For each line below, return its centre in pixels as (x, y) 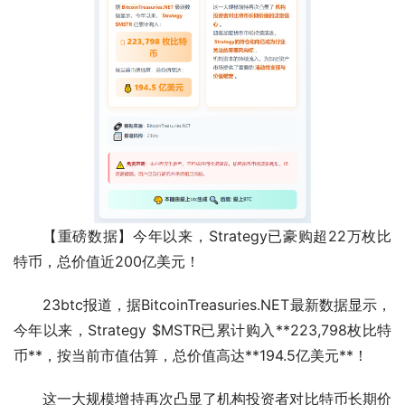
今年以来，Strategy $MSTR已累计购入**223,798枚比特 (202, 330)
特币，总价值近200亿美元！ (107, 262)
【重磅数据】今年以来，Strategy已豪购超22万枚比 (217, 236)
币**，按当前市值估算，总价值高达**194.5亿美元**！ (191, 356)
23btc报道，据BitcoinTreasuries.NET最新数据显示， (217, 305)
